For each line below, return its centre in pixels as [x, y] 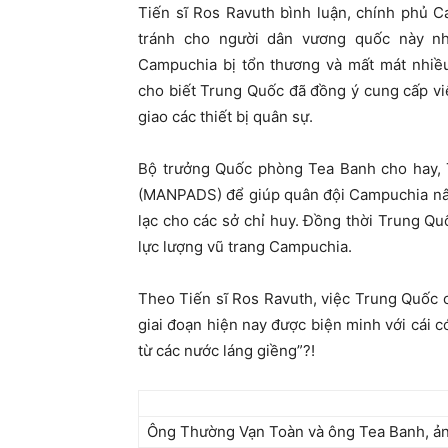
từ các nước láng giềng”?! [226, 351]
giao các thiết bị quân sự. [225, 117]
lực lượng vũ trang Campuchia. [245, 247]
